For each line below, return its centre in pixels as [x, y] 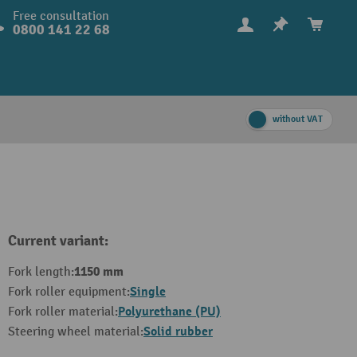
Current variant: [58, 241]
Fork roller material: [63, 312]
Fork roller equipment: [69, 292]
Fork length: [41, 272]
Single [148, 292]
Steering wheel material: [76, 332]
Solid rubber [178, 331]
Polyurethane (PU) [169, 312]
